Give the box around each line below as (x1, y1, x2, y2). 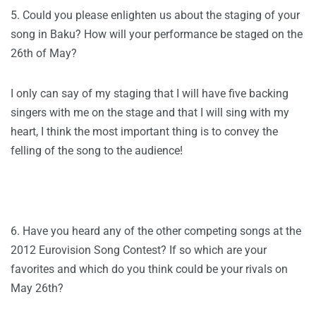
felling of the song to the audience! (11, 144, 183, 158)
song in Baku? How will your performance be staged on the (11, 28, 303, 42)
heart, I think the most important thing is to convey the (11, 125, 278, 139)
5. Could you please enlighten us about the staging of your (11, 8, 300, 23)
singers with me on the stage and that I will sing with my (11, 106, 289, 120)
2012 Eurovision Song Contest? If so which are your (11, 243, 267, 257)
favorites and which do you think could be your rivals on (11, 262, 288, 276)
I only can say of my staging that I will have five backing (11, 87, 288, 101)
